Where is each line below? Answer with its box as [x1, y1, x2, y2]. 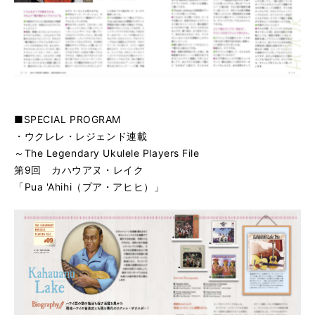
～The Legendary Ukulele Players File [14, 146, 200, 159]
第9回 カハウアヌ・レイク [14, 163, 144, 176]
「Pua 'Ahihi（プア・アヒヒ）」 [14, 180, 165, 193]
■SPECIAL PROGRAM [14, 112, 121, 125]
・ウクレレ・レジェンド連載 [14, 129, 148, 142]
